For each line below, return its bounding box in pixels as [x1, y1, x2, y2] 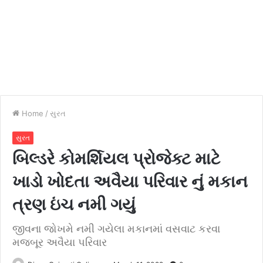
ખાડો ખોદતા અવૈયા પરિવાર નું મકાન [12, 170, 248, 193]
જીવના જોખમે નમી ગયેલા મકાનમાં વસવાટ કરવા [12, 222, 220, 235]
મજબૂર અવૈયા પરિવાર [12, 236, 107, 248]
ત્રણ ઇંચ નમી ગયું [12, 193, 136, 216]
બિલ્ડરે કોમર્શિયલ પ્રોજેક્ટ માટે [12, 147, 220, 170]
